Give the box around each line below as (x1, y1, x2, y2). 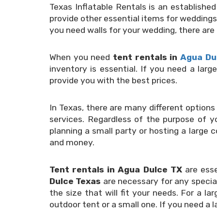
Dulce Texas (49, 176, 103, 186)
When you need (49, 52, 113, 62)
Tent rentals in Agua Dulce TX (49, 165, 185, 174)
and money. (49, 138, 94, 147)
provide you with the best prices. (49, 76, 177, 85)
